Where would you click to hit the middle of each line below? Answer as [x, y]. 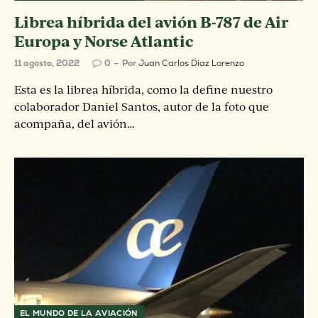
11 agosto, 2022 [47, 63]
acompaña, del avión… [75, 124]
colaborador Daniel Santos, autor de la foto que [142, 106]
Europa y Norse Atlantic [104, 41]
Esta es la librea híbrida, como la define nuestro [143, 89]
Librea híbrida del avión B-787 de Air [151, 22]
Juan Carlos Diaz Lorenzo [191, 63]
